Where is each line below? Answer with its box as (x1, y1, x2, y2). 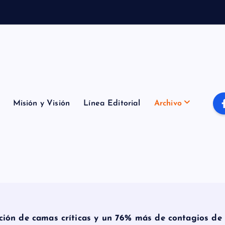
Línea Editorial (83, 99, 141, 108)
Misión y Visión (13, 99, 70, 108)
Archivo (154, 99, 182, 108)
